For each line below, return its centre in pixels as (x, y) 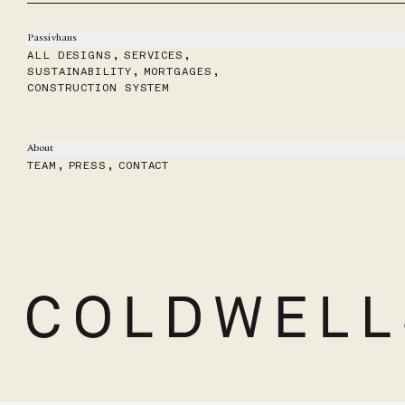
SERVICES (154, 55)
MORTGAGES (178, 71)
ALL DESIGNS (70, 55)
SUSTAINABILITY (80, 71)
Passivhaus (52, 38)
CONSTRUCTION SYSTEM (99, 87)
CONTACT (144, 165)
